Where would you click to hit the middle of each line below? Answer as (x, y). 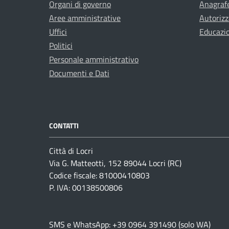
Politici (61, 46)
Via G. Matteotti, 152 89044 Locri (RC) (115, 163)
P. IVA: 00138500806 (86, 188)
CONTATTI (64, 126)
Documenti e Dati (79, 73)
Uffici (58, 32)
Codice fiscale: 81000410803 (99, 176)
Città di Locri (71, 151)
